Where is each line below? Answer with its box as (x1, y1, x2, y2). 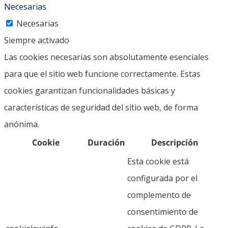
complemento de (127, 189, 191, 201)
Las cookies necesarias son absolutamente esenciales (4, 51, 209, 63)
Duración (88, 136, 125, 148)
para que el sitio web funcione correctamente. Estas (4, 68, 201, 79)
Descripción (151, 136, 198, 148)
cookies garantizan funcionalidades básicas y (4, 84, 175, 96)
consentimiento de (127, 206, 198, 217)
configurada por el (127, 172, 197, 184)
